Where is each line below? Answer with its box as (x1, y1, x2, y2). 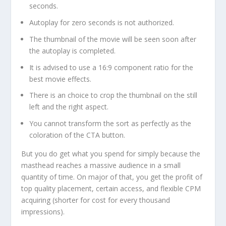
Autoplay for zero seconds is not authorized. (29, 17, 175, 27)
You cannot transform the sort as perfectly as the (29, 119, 192, 129)
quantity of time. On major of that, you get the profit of (21, 172, 203, 182)
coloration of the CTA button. (29, 130, 126, 140)
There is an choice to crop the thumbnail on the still (29, 90, 198, 100)
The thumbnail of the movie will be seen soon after (29, 34, 197, 44)
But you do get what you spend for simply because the (21, 149, 201, 159)
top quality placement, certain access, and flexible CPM (21, 184, 201, 194)
